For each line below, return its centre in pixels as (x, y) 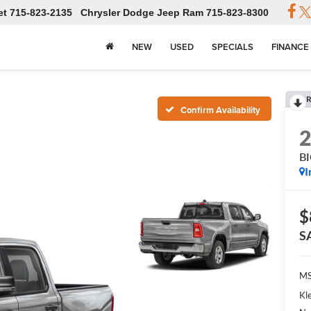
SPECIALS (233, 47)
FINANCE (290, 47)
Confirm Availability (220, 110)
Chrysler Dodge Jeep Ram (142, 13)
